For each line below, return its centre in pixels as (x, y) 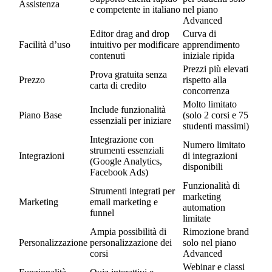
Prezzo (32, 80)
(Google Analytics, (126, 161)
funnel (102, 213)
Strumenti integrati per (132, 191)
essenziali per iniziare (131, 121)
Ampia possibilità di (128, 232)
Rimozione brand (216, 232)
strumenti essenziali (127, 151)
